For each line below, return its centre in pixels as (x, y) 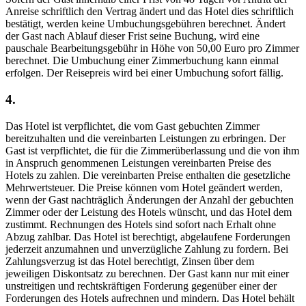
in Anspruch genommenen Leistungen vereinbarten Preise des (138, 163)
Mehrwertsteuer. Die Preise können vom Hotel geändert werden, (144, 187)
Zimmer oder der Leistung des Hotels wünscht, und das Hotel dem (149, 212)
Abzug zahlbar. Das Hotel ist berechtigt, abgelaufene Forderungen (148, 236)
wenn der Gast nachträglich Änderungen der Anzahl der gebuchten (150, 199)
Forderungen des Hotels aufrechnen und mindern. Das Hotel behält (150, 298)
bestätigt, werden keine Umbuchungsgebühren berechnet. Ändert (145, 24)
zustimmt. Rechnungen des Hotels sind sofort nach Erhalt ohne (141, 224)
